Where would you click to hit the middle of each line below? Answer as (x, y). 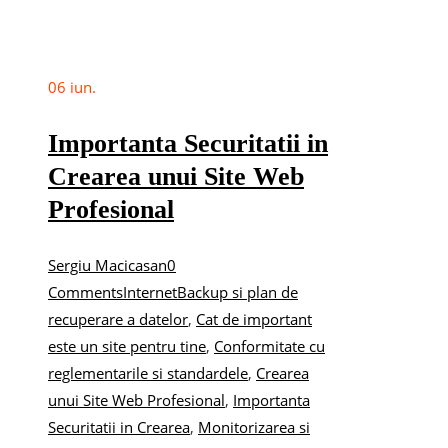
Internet (150, 291)
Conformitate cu (269, 345)
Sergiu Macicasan (107, 264)
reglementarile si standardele (148, 372)
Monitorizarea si (254, 426)
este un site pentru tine (127, 345)
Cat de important (254, 318)
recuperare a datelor (118, 318)
